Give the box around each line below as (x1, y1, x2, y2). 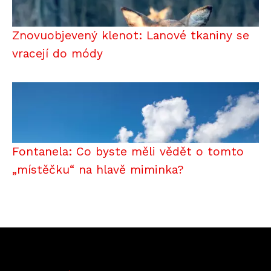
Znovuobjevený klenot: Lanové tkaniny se (12, 28, 249, 42)
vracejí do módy (12, 46, 103, 60)
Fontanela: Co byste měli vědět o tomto (12, 144, 244, 158)
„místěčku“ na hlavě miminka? (12, 162, 184, 177)
